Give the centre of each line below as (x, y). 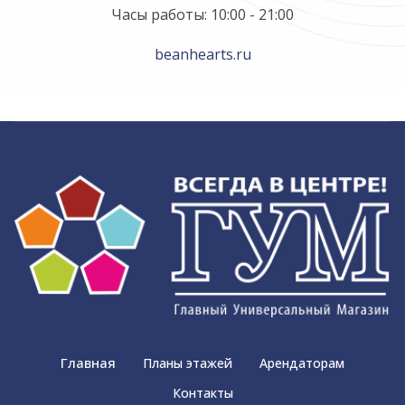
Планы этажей (188, 363)
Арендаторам (302, 363)
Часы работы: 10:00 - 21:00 (202, 14)
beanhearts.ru (202, 54)
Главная (88, 362)
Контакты (202, 393)
